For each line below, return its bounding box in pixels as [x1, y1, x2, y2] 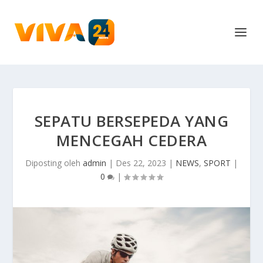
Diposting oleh [25, 157, 83, 168]
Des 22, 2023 [116, 157, 166, 168]
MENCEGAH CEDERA [56, 130, 207, 151]
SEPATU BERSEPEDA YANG [34, 110, 229, 131]
